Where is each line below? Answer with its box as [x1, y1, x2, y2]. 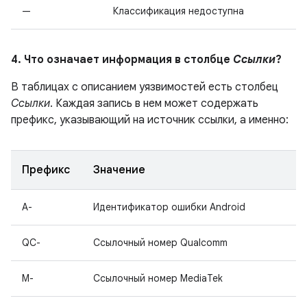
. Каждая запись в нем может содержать [50, 97, 258, 110]
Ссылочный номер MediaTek [93, 272, 223, 284]
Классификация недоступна [113, 5, 244, 17]
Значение [93, 163, 145, 177]
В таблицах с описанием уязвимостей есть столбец [11, 80, 278, 94]
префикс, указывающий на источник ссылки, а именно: [11, 113, 288, 127]
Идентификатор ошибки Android [93, 201, 245, 213]
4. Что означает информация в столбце [11, 53, 233, 66]
